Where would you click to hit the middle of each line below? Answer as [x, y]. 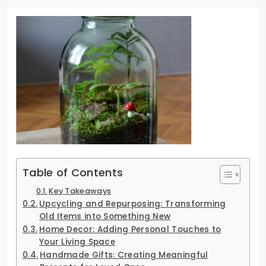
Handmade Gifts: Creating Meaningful [124, 255]
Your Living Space [77, 242]
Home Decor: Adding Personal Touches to [130, 229]
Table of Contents [73, 172]
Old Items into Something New [105, 216]
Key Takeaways [80, 191]
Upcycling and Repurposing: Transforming [132, 204]
